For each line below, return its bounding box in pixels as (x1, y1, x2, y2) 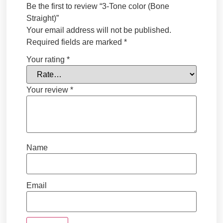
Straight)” (26, 14, 59, 23)
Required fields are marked (26, 38, 124, 47)
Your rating (26, 55, 67, 64)
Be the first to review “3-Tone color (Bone (26, 2, 170, 11)
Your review (26, 85, 71, 94)
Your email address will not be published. (26, 26, 172, 35)
